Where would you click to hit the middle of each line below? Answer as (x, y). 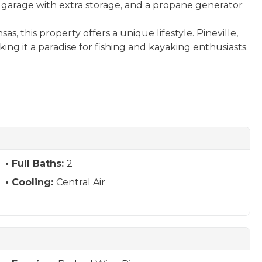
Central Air (80, 182)
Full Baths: (39, 163)
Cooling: (34, 182)
